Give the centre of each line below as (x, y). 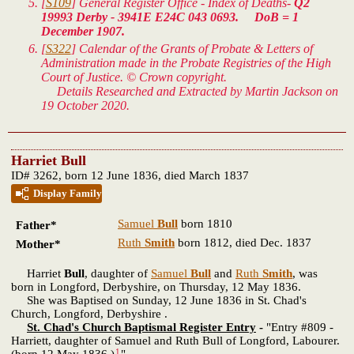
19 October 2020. (85, 105)
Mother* (38, 244)
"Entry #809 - (300, 327)
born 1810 (205, 223)
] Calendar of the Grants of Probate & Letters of (192, 48)
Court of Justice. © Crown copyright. (134, 77)
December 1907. (83, 31)
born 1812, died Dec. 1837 (243, 242)
